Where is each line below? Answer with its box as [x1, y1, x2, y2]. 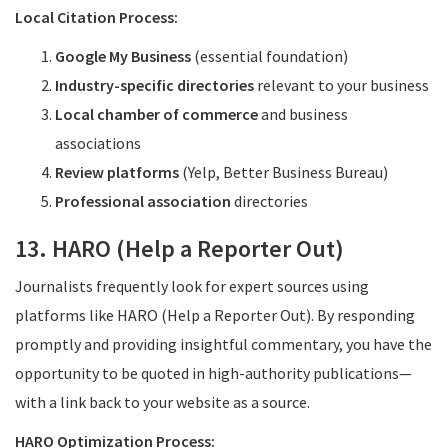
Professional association [55, 191, 231, 211]
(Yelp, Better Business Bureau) [179, 162, 388, 182]
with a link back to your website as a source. [15, 392, 310, 412]
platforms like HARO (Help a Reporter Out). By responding [15, 305, 415, 325]
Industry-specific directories [55, 75, 254, 95]
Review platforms [55, 162, 179, 182]
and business [258, 104, 348, 124]
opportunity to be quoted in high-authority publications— [15, 363, 412, 383]
